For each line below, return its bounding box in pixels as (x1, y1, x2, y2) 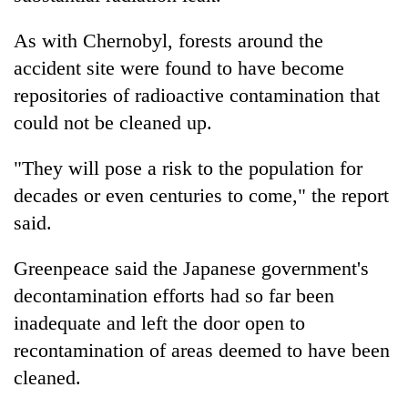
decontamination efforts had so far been (14, 283, 334, 307)
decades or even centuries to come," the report (14, 183, 389, 207)
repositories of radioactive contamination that (14, 83, 380, 107)
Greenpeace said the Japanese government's (14, 256, 369, 280)
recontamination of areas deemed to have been (14, 338, 390, 362)
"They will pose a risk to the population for (14, 156, 362, 179)
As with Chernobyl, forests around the (14, 28, 323, 52)
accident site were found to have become (14, 56, 344, 79)
